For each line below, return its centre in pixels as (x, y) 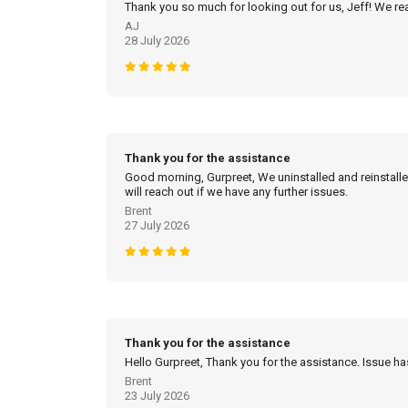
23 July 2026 (157, 396)
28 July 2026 (157, 41)
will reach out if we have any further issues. (236, 192)
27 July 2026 (157, 226)
